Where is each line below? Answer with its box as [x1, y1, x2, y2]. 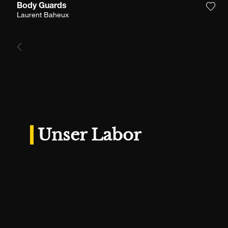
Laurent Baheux [16, 12, 69, 19]
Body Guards [16, 2, 67, 11]
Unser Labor [37, 124, 141, 145]
